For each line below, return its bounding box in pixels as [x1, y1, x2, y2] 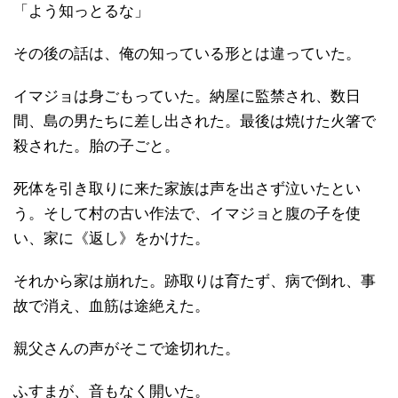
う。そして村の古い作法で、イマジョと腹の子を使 [13, 204, 361, 222]
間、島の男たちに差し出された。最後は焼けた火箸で [13, 112, 376, 130]
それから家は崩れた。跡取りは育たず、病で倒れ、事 [13, 272, 376, 290]
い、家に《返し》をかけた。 [13, 229, 210, 247]
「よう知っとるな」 [13, 2, 149, 20]
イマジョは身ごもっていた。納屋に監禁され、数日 [13, 87, 361, 105]
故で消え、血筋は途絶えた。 [13, 297, 210, 314]
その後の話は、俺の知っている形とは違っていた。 [13, 44, 361, 62]
